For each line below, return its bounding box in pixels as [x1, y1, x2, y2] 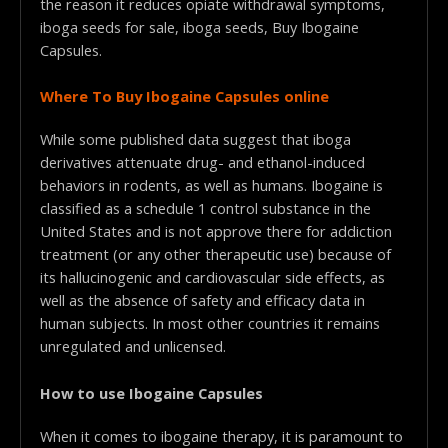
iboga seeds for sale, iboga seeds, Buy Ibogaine [39, 16, 359, 37]
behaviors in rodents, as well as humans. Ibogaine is [39, 175, 383, 196]
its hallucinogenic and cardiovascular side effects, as [39, 267, 385, 288]
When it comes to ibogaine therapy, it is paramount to [39, 425, 403, 446]
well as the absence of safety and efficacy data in [39, 290, 365, 311]
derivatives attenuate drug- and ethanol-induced [39, 152, 365, 173]
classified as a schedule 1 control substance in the [39, 198, 371, 219]
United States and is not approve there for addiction [39, 221, 392, 242]
